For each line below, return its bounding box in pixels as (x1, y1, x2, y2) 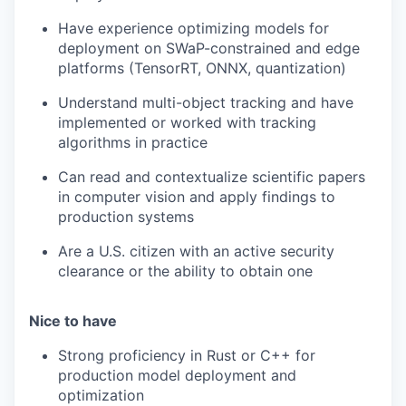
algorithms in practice (58, 132, 208, 151)
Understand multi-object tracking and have (58, 92, 353, 111)
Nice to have (29, 311, 117, 330)
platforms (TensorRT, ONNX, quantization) (58, 58, 346, 77)
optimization (58, 385, 144, 404)
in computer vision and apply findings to (58, 187, 335, 206)
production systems (58, 207, 194, 226)
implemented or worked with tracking (58, 112, 316, 131)
